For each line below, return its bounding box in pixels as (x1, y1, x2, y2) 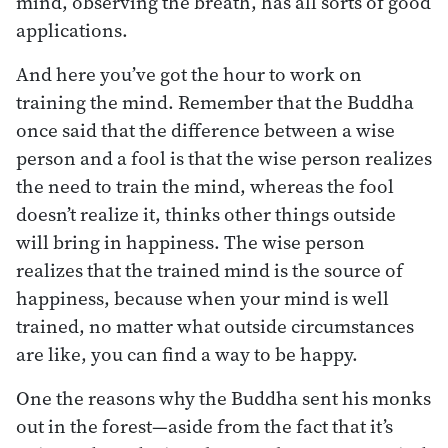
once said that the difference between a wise (16, 116, 395, 143)
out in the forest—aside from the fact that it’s (16, 412, 393, 439)
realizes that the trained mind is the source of (16, 256, 403, 283)
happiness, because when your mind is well (16, 284, 389, 311)
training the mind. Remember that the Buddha (16, 88, 414, 115)
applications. (16, 16, 128, 43)
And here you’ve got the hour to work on (16, 60, 362, 87)
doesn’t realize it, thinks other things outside (16, 200, 396, 227)
